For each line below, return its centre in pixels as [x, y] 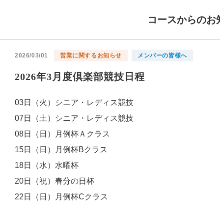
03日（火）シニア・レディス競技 [74, 102]
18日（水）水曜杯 [47, 165]
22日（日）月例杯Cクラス [61, 197]
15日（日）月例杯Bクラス [61, 150]
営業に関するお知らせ [91, 55]
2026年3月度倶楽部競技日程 [80, 77]
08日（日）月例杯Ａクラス [62, 134]
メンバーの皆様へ [162, 55]
